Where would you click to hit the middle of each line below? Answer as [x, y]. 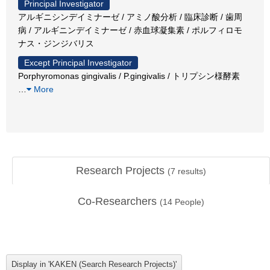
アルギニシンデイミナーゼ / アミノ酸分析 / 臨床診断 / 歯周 [130, 17]
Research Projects [122, 171]
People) [188, 202]
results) [191, 171]
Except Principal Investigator [78, 62]
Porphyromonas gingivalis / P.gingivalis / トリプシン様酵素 [129, 76]
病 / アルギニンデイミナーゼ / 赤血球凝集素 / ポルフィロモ [130, 30]
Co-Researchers [119, 201]
